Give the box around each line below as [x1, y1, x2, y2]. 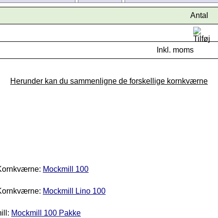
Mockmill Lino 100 [43, 187, 106, 196]
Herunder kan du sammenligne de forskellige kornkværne [10, 77, 208, 86]
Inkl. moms [157, 46, 194, 54]
